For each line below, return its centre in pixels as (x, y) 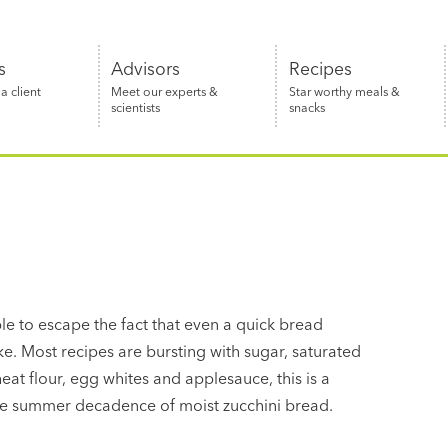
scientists (136, 107)
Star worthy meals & (344, 91)
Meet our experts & (165, 91)
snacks (306, 107)
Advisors (146, 68)
